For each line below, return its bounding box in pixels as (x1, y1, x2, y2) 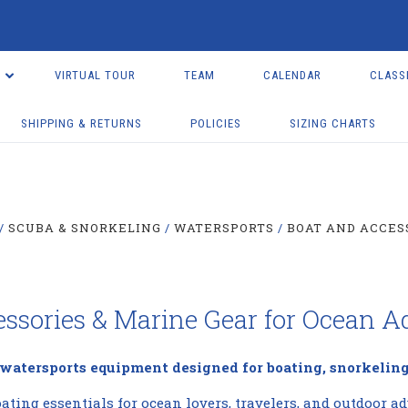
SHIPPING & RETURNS (21, 117, 143, 130)
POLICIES (190, 117, 242, 130)
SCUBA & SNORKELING (7, 219, 161, 236)
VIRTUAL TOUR (54, 68, 136, 82)
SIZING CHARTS (290, 117, 377, 130)
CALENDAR (262, 68, 321, 82)
